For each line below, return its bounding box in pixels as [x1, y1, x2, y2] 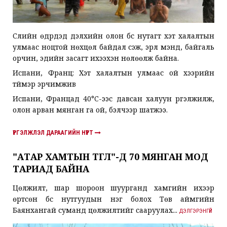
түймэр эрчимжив [13, 79, 76, 89]
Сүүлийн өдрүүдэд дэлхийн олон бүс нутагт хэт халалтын [13, 31, 214, 41]
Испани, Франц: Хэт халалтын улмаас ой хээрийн [13, 68, 214, 78]
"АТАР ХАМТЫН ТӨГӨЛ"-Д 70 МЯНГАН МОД [13, 150, 208, 163]
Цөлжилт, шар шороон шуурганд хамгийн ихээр [13, 183, 214, 193]
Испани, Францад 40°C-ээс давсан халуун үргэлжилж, [13, 94, 214, 104]
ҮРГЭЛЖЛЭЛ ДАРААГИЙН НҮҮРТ [13, 129, 95, 137]
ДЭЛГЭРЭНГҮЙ [179, 208, 212, 215]
